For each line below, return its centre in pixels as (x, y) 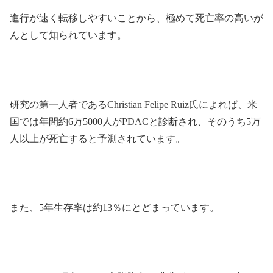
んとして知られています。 (68, 35)
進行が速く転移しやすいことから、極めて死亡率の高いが (136, 18)
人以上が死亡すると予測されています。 (97, 138)
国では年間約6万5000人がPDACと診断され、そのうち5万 (135, 121)
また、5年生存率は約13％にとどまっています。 (115, 208)
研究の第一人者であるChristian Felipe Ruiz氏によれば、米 (133, 104)
